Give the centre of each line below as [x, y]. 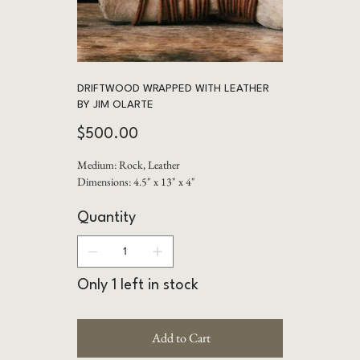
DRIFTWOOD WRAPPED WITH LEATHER [173, 88]
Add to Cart [181, 337]
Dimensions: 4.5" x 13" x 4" [136, 181]
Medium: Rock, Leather [128, 164]
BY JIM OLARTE [115, 104]
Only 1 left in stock [137, 285]
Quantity [106, 217]
